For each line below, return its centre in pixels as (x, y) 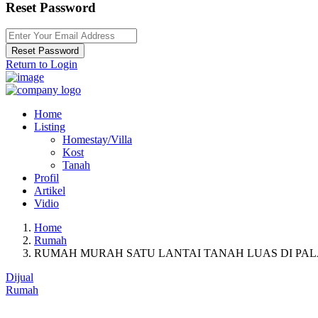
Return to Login (42, 65)
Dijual (20, 278)
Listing (50, 127)
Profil (46, 178)
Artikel (50, 191)
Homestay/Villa (97, 140)
